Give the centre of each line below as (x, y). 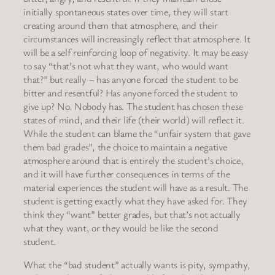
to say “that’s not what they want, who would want (126, 65)
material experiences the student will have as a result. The (136, 187)
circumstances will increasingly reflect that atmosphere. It (137, 38)
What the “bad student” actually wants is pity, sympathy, (137, 264)
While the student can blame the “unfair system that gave (137, 133)
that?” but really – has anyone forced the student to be (131, 79)
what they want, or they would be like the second (121, 227)
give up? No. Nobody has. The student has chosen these (133, 106)
